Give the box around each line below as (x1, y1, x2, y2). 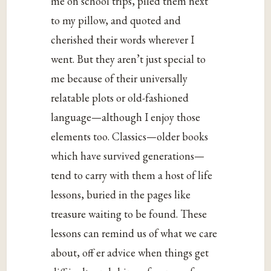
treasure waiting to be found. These (51, 207, 207, 221)
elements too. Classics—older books (51, 129, 209, 144)
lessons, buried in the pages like (51, 188, 191, 202)
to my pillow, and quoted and (51, 13, 181, 28)
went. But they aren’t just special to (51, 52, 206, 67)
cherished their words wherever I (51, 33, 195, 47)
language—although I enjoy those (51, 110, 201, 125)
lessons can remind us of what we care (51, 226, 218, 241)
